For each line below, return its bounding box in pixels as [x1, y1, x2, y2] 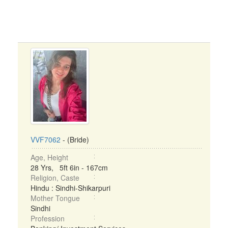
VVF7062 [31, 134, 61, 145]
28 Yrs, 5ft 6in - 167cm [31, 162, 108, 173]
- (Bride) [61, 134, 89, 145]
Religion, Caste [31, 173, 79, 183]
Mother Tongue [31, 193, 80, 203]
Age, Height [31, 152, 68, 162]
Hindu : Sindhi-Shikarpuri [31, 183, 110, 193]
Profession [31, 213, 65, 223]
